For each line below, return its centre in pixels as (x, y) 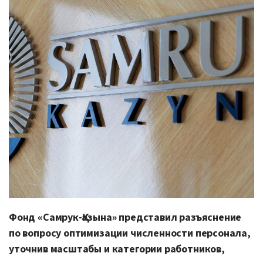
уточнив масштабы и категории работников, (117, 249)
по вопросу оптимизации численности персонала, (130, 233)
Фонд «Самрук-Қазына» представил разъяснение (125, 217)
